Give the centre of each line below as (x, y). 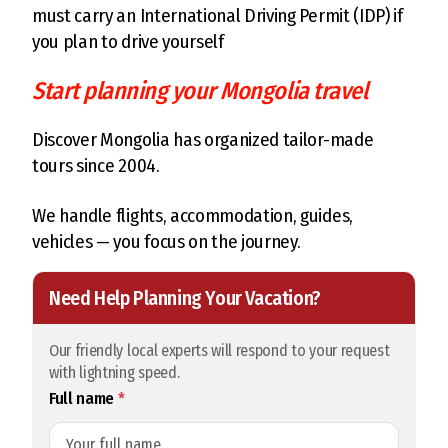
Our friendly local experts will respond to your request (219, 350)
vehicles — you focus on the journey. (166, 241)
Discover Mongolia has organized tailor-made (203, 139)
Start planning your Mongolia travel (200, 91)
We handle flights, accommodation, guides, (192, 215)
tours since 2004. (96, 165)
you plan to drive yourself (128, 41)
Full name (83, 398)
